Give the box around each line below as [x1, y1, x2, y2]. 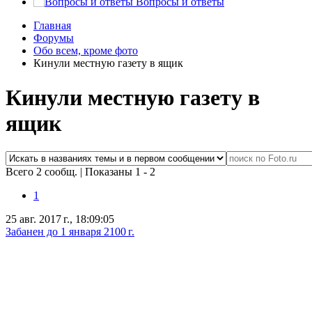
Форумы [33, 32, 74, 45]
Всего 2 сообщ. [6, 166, 80, 178]
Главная [33, 19, 71, 32]
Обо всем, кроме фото [33, 45, 138, 57]
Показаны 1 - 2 [85, 166, 155, 178]
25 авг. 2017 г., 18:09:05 [6, 213, 114, 226]
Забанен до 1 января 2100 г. [6, 226, 134, 238]
